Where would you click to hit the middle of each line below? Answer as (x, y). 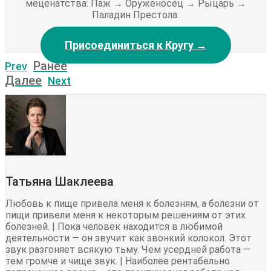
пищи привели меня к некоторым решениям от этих (126, 215)
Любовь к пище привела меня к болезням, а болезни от (132, 204)
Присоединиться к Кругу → (135, 45)
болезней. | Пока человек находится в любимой (114, 227)
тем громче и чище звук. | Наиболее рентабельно (118, 261)
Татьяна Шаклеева (60, 182)
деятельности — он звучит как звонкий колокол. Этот (129, 238)
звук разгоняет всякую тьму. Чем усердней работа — (128, 250)
